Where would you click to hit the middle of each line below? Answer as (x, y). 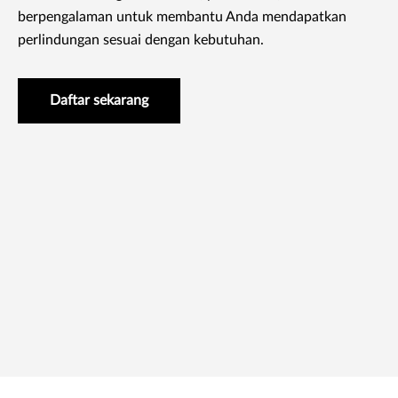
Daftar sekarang (99, 100)
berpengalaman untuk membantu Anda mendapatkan (182, 17)
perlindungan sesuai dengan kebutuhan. (141, 40)
